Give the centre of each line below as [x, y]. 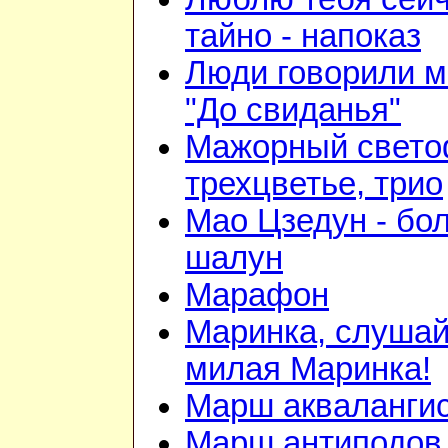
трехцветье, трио [314, 184]
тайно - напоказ [303, 36]
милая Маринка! [308, 369]
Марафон [257, 295]
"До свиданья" [293, 110]
